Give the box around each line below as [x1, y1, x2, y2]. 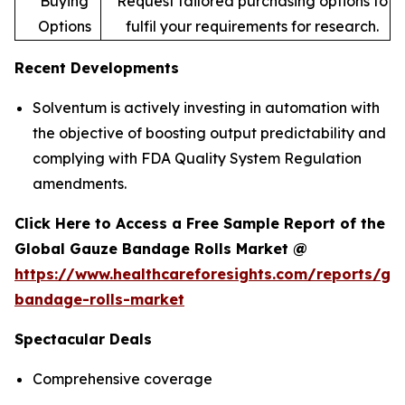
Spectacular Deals [14, 329, 152, 348]
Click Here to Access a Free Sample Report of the [14, 213, 385, 232]
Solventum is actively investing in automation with [33, 98, 380, 117]
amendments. [33, 174, 127, 193]
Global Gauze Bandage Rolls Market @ [14, 239, 312, 258]
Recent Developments [14, 58, 179, 77]
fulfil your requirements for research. [125, 16, 379, 35]
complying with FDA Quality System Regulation [33, 148, 362, 167]
